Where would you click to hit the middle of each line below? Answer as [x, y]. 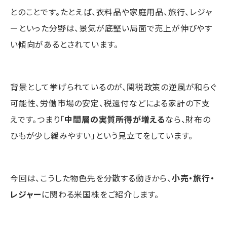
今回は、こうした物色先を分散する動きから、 [91, 178]
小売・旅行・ [193, 178]
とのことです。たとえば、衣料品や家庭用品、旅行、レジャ [111, 11]
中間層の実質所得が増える [115, 119]
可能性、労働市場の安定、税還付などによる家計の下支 [110, 103]
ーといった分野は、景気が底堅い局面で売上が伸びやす [111, 28]
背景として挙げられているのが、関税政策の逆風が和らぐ [113, 86]
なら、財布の [188, 119]
